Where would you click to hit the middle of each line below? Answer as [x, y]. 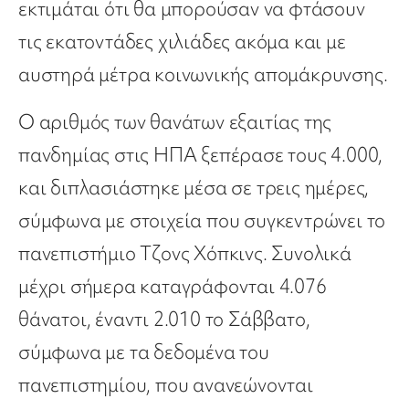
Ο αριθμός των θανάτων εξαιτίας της [175, 122]
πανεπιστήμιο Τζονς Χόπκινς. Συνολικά [185, 254]
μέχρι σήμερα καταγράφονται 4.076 [173, 287]
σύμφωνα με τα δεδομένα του [144, 352]
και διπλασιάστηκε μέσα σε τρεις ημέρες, [194, 188]
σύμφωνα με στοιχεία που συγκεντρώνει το [202, 221]
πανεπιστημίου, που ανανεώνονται [166, 385]
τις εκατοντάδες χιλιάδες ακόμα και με [182, 42]
